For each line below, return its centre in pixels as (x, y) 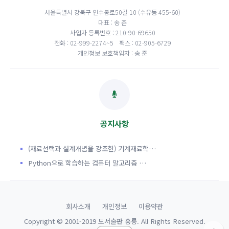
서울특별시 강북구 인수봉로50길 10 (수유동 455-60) (112, 12)
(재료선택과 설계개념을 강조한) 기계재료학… (92, 148)
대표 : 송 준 (112, 22)
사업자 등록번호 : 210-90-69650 (112, 32)
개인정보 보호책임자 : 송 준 (112, 53)
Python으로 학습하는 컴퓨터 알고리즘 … (87, 163)
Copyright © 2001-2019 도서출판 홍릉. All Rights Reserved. (114, 221)
